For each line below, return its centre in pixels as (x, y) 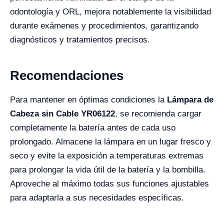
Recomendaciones (67, 75)
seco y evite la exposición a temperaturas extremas (107, 156)
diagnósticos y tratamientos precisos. (80, 40)
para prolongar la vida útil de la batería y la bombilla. (108, 170)
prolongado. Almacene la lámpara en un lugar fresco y (110, 142)
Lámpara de (190, 100)
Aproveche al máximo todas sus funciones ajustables (109, 184)
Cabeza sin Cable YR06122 (62, 114)
